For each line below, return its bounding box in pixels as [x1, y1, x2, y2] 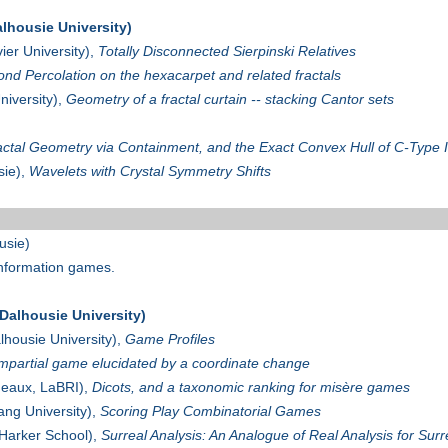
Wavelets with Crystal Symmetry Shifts [28, 163, 271, 180]
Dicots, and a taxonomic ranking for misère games [91, 379, 410, 396]
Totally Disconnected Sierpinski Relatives [97, 43, 356, 60]
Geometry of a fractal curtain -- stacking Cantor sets [65, 91, 394, 108]
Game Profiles [124, 331, 215, 348]
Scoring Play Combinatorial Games [99, 403, 321, 420]
